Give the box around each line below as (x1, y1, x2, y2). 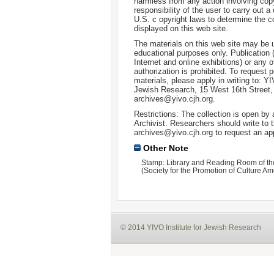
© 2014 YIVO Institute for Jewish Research (120, 223, 261, 232)
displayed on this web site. (133, 24, 228, 34)
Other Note (140, 143, 188, 154)
